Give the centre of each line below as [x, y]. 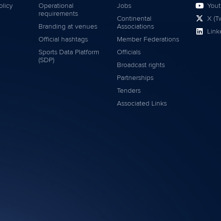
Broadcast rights [141, 65]
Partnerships [135, 78]
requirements [58, 14]
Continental [134, 18]
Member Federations [148, 39]
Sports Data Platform [69, 52]
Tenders [129, 91]
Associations [136, 26]
